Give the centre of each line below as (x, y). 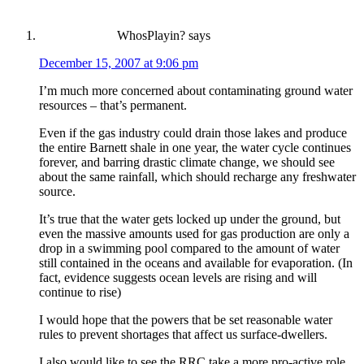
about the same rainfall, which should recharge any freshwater (197, 176)
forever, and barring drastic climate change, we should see (187, 162)
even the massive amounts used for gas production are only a (194, 233)
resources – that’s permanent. (113, 105)
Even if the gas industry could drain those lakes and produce (193, 132)
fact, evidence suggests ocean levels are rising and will (178, 277)
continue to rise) (80, 292)
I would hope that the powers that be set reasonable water (186, 319)
